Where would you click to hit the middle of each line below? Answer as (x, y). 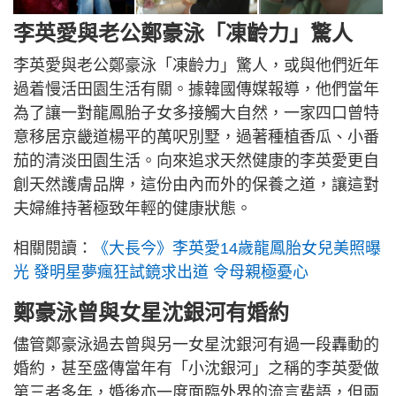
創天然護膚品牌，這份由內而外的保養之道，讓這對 (196, 184)
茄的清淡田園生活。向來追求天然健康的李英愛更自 (196, 160)
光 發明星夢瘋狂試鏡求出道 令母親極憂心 (161, 272)
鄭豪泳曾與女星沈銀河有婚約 (151, 312)
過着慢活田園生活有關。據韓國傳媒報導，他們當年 (196, 89)
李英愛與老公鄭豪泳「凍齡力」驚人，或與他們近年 (196, 65)
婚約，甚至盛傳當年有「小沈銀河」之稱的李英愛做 (196, 368)
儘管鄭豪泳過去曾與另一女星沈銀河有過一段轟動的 (196, 344)
